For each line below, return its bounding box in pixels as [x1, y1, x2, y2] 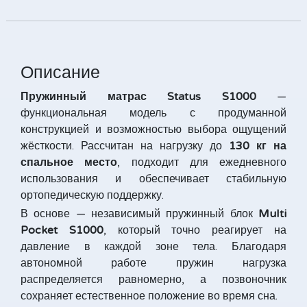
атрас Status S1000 [115, 90, 256, 103]
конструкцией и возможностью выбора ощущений [21, 123, 286, 136]
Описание [21, 62, 100, 83]
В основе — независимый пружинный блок [21, 207, 258, 221]
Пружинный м [21, 90, 116, 103]
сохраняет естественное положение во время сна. [21, 289, 278, 303]
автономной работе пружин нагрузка [21, 256, 286, 270]
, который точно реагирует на [103, 223, 287, 237]
